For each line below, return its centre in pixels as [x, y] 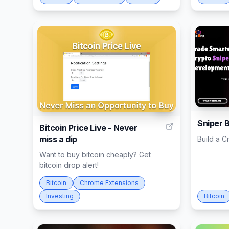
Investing [60, 196]
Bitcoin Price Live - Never [88, 128]
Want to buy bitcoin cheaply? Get [95, 155]
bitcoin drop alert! [69, 165]
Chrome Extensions [109, 183]
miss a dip [58, 139]
